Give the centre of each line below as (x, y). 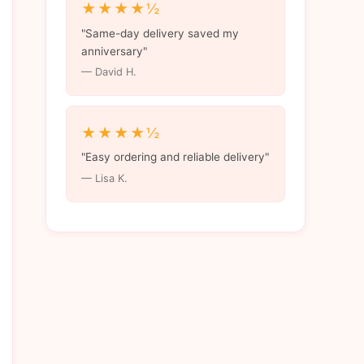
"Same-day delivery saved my (160, 33)
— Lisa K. (104, 179)
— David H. (108, 72)
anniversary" (114, 51)
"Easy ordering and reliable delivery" (175, 157)
